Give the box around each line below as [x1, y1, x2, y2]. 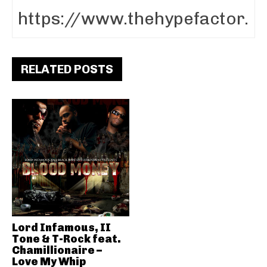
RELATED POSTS [21, 62, 113, 76]
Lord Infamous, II [12, 221, 111, 234]
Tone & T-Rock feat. [12, 232, 121, 246]
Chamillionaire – [12, 243, 102, 257]
